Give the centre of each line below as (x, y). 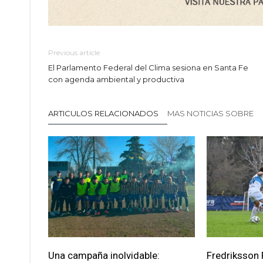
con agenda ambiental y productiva (116, 80)
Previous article (74, 53)
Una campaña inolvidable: (104, 256)
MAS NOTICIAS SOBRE (211, 114)
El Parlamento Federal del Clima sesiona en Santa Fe (148, 68)
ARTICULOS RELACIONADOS (103, 114)
